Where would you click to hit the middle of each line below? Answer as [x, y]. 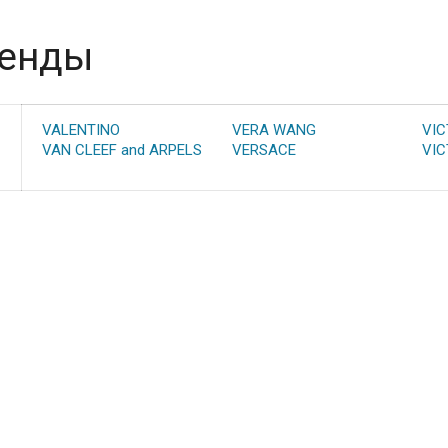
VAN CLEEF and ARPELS [121, 150]
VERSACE [263, 150]
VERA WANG [273, 130]
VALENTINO [80, 130]
